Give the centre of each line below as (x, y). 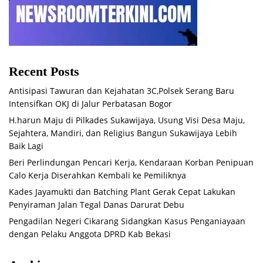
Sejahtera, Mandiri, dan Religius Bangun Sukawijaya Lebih (123, 133)
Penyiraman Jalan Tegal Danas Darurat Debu (97, 204)
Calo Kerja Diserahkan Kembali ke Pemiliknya (97, 175)
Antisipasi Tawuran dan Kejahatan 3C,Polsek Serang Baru (122, 90)
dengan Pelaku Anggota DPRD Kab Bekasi (90, 234)
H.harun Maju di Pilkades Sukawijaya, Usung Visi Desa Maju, (127, 120)
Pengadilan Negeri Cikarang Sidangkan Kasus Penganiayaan (127, 221)
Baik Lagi (26, 146)
